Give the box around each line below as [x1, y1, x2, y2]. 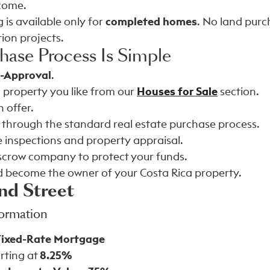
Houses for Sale [137, 86, 218, 97]
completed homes [105, 16, 197, 27]
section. [218, 86, 259, 97]
